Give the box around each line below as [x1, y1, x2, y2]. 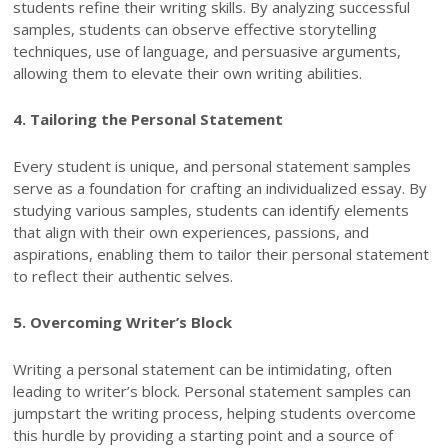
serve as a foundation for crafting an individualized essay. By [13, 177, 428, 198]
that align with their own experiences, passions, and [13, 221, 370, 242]
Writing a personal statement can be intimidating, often [13, 358, 393, 379]
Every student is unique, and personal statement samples [13, 155, 412, 176]
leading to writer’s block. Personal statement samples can [13, 380, 412, 401]
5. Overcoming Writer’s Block [13, 312, 233, 333]
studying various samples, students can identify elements [13, 199, 410, 220]
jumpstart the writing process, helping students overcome [13, 402, 417, 423]
